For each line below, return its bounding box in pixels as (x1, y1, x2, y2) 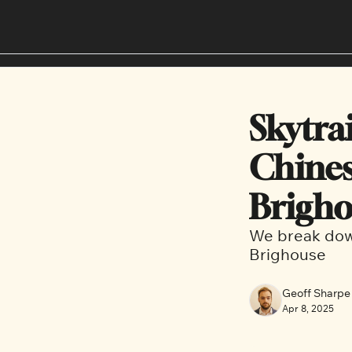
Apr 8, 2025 (282, 302, 334, 314)
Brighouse (249, 244, 326, 264)
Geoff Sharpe (282, 286, 350, 300)
